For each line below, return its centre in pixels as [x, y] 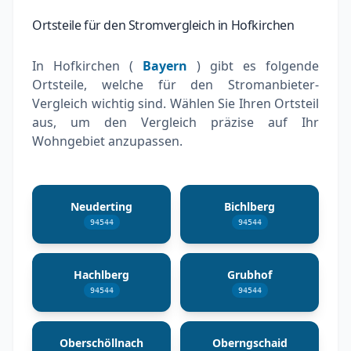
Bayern [165, 65]
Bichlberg [250, 206]
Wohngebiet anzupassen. [107, 141]
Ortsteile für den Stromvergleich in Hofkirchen [163, 25]
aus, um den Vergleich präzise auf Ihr [175, 122]
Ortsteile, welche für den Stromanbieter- [175, 84]
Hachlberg [101, 274]
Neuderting [101, 206]
